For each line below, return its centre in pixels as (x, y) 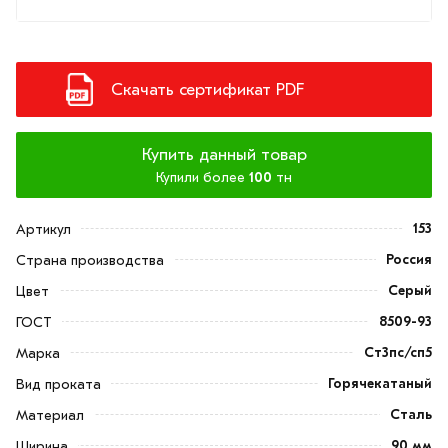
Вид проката (58, 385)
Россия (409, 260)
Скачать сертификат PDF (207, 90)
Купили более (202, 178)
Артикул (43, 230)
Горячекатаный (380, 384)
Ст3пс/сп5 (398, 353)
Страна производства (90, 261)
